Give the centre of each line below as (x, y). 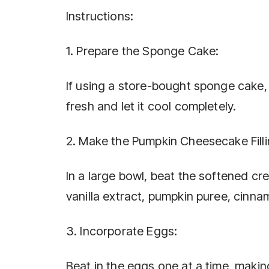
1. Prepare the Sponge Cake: (143, 51)
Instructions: (100, 17)
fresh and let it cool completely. (151, 107)
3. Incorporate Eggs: (122, 231)
